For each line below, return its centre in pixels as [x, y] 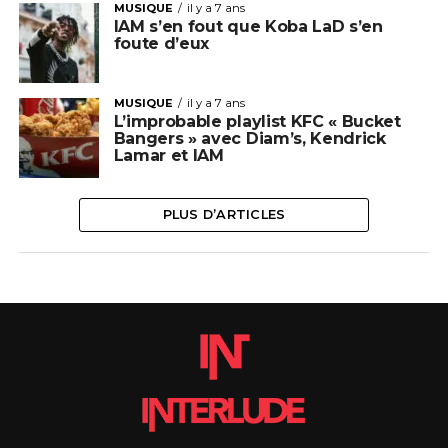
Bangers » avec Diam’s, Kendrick [249, 138]
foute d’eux [161, 43]
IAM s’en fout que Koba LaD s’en [248, 26]
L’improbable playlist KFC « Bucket [257, 121]
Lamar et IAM [168, 155]
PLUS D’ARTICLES [224, 214]
